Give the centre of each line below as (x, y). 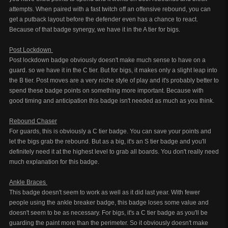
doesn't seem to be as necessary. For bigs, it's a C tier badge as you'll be (108, 213)
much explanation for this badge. (54, 162)
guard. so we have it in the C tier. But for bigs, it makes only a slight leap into (113, 70)
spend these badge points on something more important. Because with (106, 91)
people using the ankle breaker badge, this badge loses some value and (109, 203)
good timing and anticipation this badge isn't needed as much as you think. (112, 101)
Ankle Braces (28, 182)
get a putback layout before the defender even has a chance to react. (104, 19)
